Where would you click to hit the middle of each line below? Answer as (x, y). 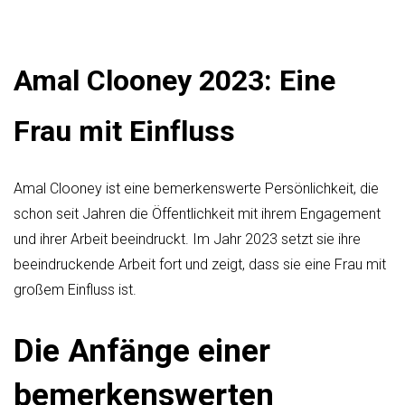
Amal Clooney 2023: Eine (174, 81)
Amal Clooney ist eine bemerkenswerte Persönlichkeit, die (196, 188)
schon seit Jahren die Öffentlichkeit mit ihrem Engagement (197, 213)
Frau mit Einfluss (124, 132)
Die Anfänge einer (142, 351)
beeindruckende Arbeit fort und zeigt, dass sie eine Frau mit (200, 264)
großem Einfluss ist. (75, 289)
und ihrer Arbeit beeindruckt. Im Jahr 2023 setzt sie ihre (187, 239)
